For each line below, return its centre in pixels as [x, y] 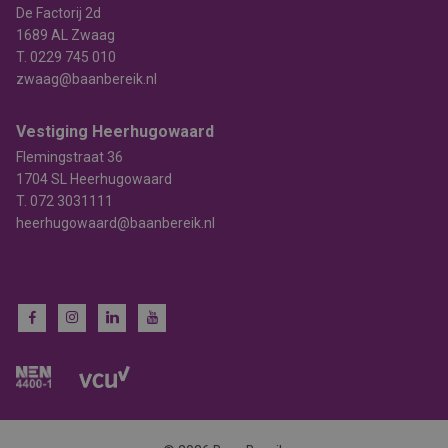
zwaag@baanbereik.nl [86, 79]
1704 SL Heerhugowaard [94, 179]
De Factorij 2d [58, 13]
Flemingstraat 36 [69, 157]
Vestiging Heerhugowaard [115, 131]
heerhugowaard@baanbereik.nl [115, 223]
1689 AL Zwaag [65, 35]
